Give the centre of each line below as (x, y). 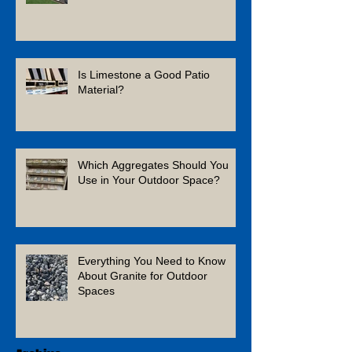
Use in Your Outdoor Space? (149, 180)
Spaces (96, 290)
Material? (101, 89)
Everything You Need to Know (152, 260)
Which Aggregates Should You (153, 165)
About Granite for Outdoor (143, 275)
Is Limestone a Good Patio (144, 74)
